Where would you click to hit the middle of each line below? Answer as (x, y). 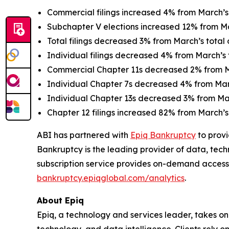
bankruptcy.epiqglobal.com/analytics (111, 178)
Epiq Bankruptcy (163, 135)
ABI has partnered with (84, 135)
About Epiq (60, 200)
